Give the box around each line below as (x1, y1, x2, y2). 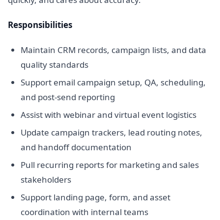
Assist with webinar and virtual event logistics (20, 109, 196, 121)
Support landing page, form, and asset (20, 192, 170, 203)
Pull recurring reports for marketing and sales (20, 159, 199, 171)
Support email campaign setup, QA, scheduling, (20, 77, 206, 88)
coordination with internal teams (20, 206, 148, 218)
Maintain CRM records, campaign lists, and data (20, 44, 206, 56)
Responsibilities (8, 19, 72, 31)
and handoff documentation (20, 141, 132, 153)
